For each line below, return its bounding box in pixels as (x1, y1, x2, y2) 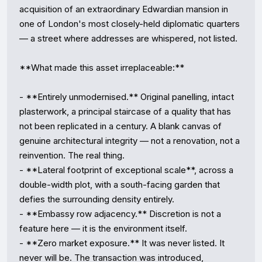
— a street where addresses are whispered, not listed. (19, 33, 237, 44)
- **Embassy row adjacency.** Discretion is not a (19, 208, 221, 219)
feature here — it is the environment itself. (19, 223, 187, 234)
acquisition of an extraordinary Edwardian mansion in (19, 4, 228, 15)
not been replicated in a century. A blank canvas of (19, 120, 222, 132)
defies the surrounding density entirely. (19, 194, 174, 205)
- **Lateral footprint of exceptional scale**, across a (19, 164, 233, 175)
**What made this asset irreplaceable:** (19, 62, 184, 73)
